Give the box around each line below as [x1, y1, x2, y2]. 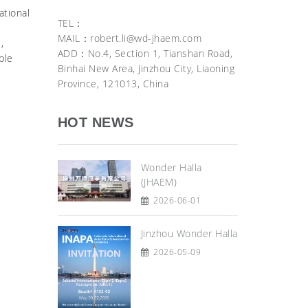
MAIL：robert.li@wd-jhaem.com [57, 32, 201, 45]
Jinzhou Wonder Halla [140, 227, 238, 240]
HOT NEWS [57, 115, 134, 130]
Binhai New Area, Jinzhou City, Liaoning [57, 62, 234, 75]
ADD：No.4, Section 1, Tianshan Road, [57, 47, 232, 60]
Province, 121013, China [57, 77, 168, 90]
